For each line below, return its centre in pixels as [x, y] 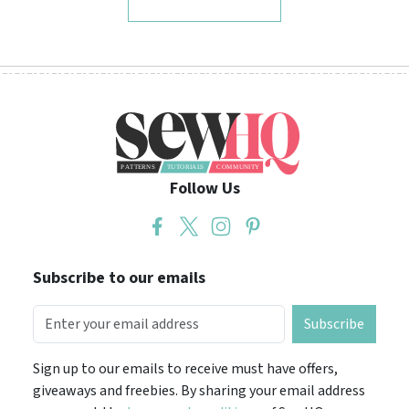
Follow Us [204, 188]
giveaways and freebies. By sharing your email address [199, 390]
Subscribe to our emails [119, 278]
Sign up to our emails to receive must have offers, [185, 368]
